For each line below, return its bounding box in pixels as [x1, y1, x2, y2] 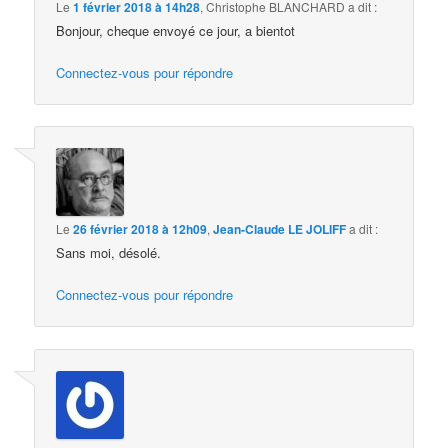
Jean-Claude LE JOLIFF [213, 220, 347, 239]
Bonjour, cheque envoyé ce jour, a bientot [56, 20, 296, 40]
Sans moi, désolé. [56, 243, 162, 263]
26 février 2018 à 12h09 [73, 220, 208, 239]
